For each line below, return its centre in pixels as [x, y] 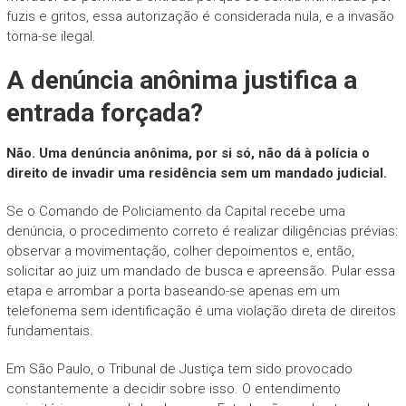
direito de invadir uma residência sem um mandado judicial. [196, 173]
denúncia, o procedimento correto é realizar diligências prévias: [202, 231]
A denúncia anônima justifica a [181, 80]
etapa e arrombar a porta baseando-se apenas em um [173, 290]
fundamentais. [49, 330]
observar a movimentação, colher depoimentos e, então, [180, 251]
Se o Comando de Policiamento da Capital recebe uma [175, 211]
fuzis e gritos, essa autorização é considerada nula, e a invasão [200, 16]
